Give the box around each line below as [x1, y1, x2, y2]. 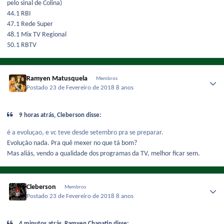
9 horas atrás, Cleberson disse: [17, 112, 102, 119]
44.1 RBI [7, 9, 31, 17]
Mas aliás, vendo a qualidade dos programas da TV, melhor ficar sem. [7, 149, 200, 157]
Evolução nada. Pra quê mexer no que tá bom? [7, 139, 138, 147]
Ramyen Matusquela [26, 74, 88, 82]
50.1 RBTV [7, 41, 36, 49]
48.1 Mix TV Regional [7, 30, 66, 38]
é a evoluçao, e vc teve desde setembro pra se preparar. [7, 128, 163, 136]
